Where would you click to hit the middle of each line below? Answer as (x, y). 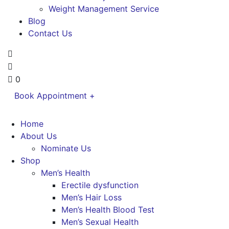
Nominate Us (66, 148)
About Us (39, 136)
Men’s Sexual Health (100, 222)
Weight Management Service (104, 9)
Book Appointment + (55, 96)
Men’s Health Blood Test (108, 210)
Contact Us (50, 33)
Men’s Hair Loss (91, 197)
